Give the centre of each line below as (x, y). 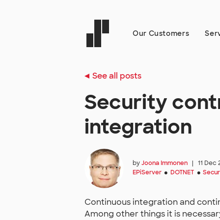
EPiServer (147, 173)
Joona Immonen (165, 163)
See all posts (117, 76)
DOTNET (182, 173)
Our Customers (161, 33)
